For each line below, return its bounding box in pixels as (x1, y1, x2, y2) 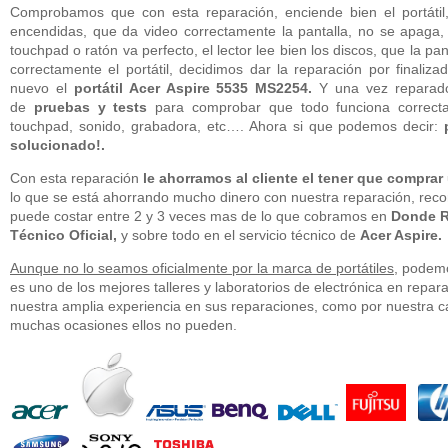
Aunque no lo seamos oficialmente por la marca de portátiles (10, 259, 394, 276)
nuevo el (10, 79, 67, 96)
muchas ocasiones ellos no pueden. (10, 316, 237, 333)
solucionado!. (10, 136, 105, 153)
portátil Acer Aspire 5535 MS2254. (66, 79, 313, 96)
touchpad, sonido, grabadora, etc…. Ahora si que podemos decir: (10, 117, 445, 134)
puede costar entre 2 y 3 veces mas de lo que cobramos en (10, 207, 391, 224)
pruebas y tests (26, 98, 148, 115)
